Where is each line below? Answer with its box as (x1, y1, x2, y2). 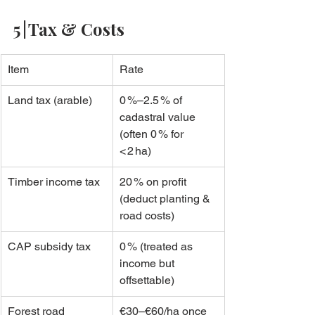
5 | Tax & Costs (13, 18, 124, 41)
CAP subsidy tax (8, 240, 91, 254)
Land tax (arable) (8, 94, 92, 108)
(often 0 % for (120, 127, 186, 141)
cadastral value (120, 110, 198, 124)
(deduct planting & (120, 192, 213, 206)
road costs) (120, 209, 174, 223)
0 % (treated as (120, 240, 195, 254)
